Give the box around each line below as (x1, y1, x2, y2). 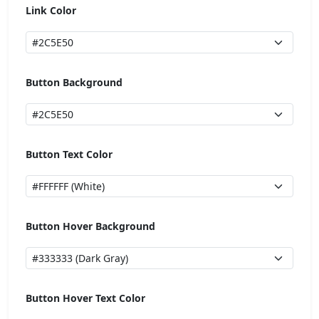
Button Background (26, 75, 122, 89)
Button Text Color (26, 147, 113, 161)
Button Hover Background (26, 219, 155, 233)
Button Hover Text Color (26, 291, 145, 305)
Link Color (26, 4, 76, 17)
